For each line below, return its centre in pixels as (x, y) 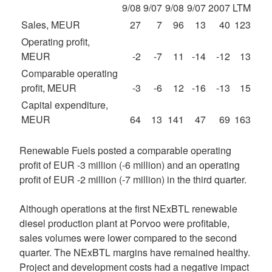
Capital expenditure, (65, 105)
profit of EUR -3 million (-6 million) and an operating (130, 165)
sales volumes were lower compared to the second (128, 238)
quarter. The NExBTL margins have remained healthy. (135, 252)
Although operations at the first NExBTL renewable (128, 209)
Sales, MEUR (51, 25)
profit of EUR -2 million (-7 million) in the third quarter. (133, 179)
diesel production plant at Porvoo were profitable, (124, 223)
